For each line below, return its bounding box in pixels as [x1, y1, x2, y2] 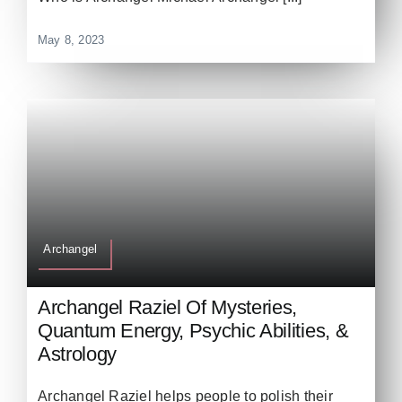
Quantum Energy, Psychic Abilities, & [38, 319, 349, 342]
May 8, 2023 [38, 33, 105, 48]
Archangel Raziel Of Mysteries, [38, 295, 298, 319]
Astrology [38, 342, 118, 365]
